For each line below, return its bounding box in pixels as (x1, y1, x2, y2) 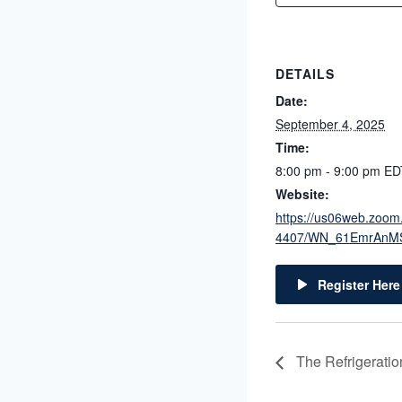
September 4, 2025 (275, 114, 385, 133)
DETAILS (275, 64, 335, 83)
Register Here (318, 275, 400, 293)
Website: (275, 184, 329, 203)
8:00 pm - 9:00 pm (275, 161, 384, 179)
